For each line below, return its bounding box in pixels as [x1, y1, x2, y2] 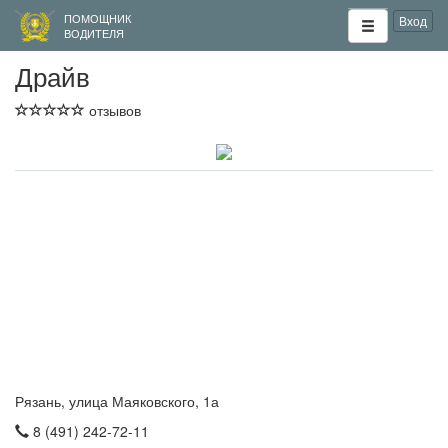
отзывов [85, 100, 141, 120]
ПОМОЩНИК [64, 10, 131, 26]
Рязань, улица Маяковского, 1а [15, 391, 219, 412]
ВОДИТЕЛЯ [64, 25, 124, 41]
